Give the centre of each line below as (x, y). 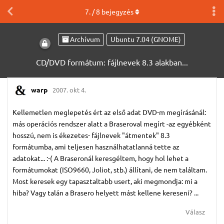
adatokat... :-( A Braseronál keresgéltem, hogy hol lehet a (100, 158)
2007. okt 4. (69, 90)
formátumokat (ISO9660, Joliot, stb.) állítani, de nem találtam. (110, 169)
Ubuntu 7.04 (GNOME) (145, 39)
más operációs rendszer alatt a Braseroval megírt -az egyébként (112, 123)
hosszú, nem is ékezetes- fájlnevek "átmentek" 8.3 (91, 135)
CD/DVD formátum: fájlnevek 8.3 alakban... (112, 62)
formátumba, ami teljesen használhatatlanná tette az (96, 146)
